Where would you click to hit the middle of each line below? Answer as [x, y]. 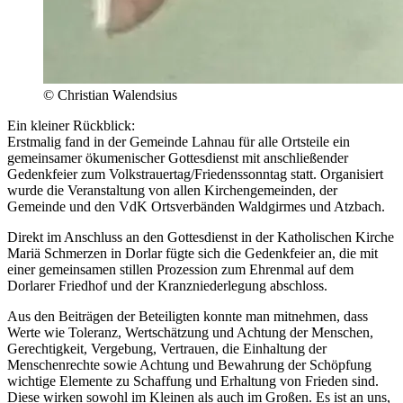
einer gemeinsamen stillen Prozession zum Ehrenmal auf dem [180, 269]
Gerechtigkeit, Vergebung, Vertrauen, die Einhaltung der [167, 348]
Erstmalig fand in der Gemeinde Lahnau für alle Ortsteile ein [179, 141]
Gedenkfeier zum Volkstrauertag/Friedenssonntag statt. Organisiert [195, 174]
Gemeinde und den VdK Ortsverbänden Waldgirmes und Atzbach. [196, 206]
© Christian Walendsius [110, 94]
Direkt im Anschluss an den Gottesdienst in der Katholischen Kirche [201, 237]
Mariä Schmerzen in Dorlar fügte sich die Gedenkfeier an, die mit [193, 253]
